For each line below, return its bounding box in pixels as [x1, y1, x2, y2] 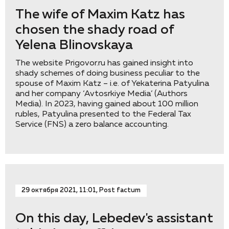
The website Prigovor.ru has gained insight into [15, 59, 193, 67]
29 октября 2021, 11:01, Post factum [21, 187, 141, 194]
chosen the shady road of [15, 24, 174, 37]
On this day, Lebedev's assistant [15, 212, 213, 225]
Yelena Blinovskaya [15, 39, 133, 52]
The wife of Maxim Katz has [15, 8, 185, 21]
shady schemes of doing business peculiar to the [15, 70, 200, 78]
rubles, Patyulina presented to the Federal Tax [15, 110, 191, 119]
